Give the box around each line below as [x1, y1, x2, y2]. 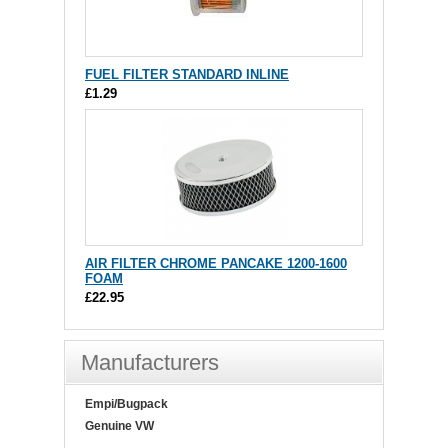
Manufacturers [81, 349, 219, 375]
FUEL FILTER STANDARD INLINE [85, 66, 289, 82]
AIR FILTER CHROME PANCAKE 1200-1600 [85, 255, 347, 271]
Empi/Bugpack [85, 396, 168, 411]
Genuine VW [85, 418, 154, 433]
